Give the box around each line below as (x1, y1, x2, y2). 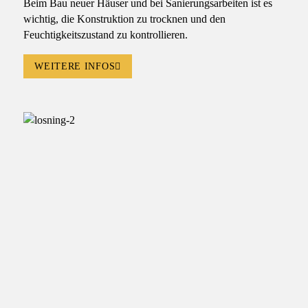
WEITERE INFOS (34, 60, 115, 71)
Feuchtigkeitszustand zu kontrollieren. (23, 28, 188, 42)
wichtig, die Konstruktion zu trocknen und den (23, 12, 225, 26)
